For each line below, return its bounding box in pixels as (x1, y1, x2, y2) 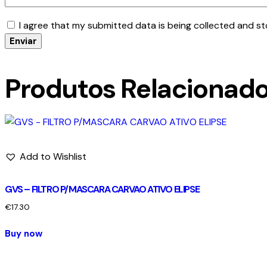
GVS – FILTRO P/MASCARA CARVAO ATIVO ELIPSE (5, 183, 200, 196)
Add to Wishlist (20, 150, 86, 163)
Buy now (5, 228, 42, 240)
